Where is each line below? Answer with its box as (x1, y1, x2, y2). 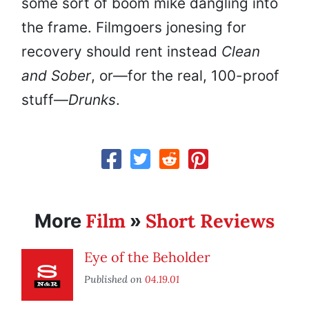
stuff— (21, 91, 68, 109)
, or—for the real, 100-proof (91, 67, 279, 85)
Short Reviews (146, 209, 275, 233)
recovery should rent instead (21, 43, 221, 61)
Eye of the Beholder (84, 248, 210, 266)
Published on (84, 272, 145, 286)
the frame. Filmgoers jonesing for (21, 19, 246, 37)
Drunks (68, 91, 116, 109)
